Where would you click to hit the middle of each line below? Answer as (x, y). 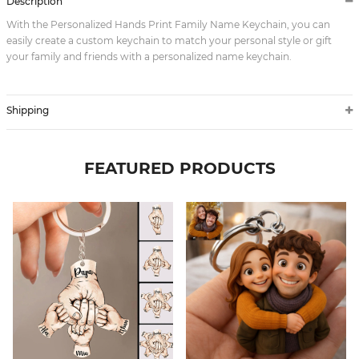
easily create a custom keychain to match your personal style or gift (169, 40)
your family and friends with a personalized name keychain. (149, 56)
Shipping (28, 110)
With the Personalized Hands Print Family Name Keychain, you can (168, 24)
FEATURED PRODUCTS (179, 168)
